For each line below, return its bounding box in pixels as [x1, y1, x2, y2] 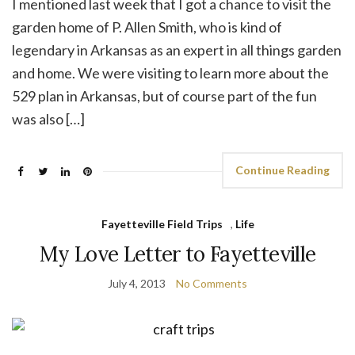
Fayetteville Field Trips [101, 217, 223, 231]
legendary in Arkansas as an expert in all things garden [12, 41, 342, 59]
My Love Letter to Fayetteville [39, 241, 316, 268]
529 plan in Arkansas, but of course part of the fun [12, 87, 317, 105]
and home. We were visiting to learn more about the [12, 64, 329, 82]
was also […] [12, 110, 85, 128]
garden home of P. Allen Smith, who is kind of [12, 18, 282, 36]
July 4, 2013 [108, 277, 166, 291]
